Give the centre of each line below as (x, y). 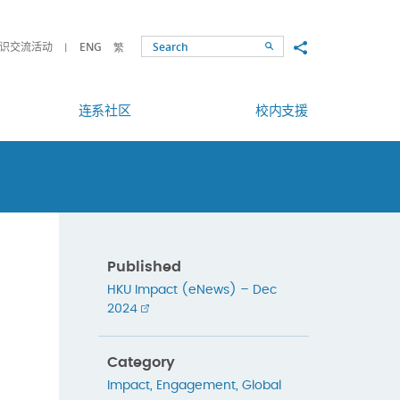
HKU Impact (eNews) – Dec (192, 290)
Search (287, 46)
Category (141, 363)
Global (261, 386)
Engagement (196, 386)
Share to (320, 46)
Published (144, 267)
